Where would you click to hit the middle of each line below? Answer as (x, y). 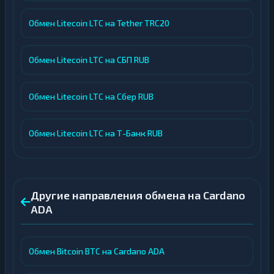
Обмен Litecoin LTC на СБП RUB (89, 60)
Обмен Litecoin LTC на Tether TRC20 (99, 23)
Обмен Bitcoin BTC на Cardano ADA (97, 251)
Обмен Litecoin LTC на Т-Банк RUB (96, 133)
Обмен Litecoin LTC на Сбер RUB (91, 96)
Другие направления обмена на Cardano (138, 195)
